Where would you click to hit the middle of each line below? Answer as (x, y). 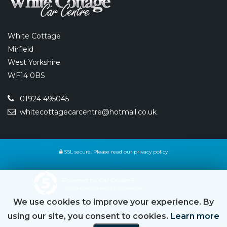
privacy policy (151, 152)
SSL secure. (77, 152)
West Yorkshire (34, 62)
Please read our (113, 152)
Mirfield (21, 49)
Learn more (195, 216)
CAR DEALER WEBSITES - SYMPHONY (104, 188)
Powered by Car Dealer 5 (98, 180)
